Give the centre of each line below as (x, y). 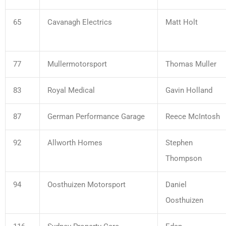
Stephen (179, 143)
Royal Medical (71, 90)
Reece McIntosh (193, 116)
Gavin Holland (189, 90)
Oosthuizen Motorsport (87, 184)
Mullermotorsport (77, 64)
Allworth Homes (75, 143)
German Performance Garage (96, 116)
